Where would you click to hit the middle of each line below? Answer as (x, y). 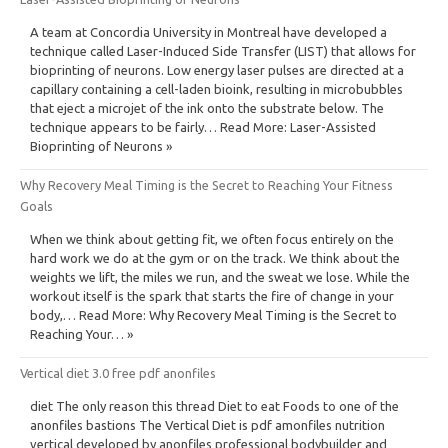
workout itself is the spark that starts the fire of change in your (212, 295)
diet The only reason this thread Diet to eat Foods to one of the (214, 405)
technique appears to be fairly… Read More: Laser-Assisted (203, 126)
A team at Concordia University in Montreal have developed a (208, 31)
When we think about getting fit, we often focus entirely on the (212, 238)
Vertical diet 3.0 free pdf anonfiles (118, 372)
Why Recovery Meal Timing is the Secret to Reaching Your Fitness (206, 184)
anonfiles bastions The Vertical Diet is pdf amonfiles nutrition (207, 424)
